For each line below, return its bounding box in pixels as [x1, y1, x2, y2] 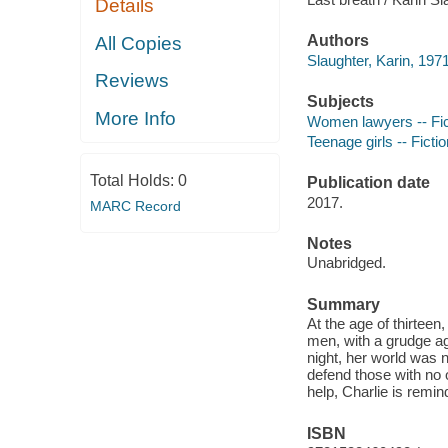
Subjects [306, 93, 374, 111]
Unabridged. [306, 254, 386, 272]
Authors [306, 32, 369, 50]
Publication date [306, 174, 430, 192]
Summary [306, 295, 380, 313]
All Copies [95, 32, 183, 54]
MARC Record [89, 198, 181, 215]
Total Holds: [89, 172, 178, 190]
